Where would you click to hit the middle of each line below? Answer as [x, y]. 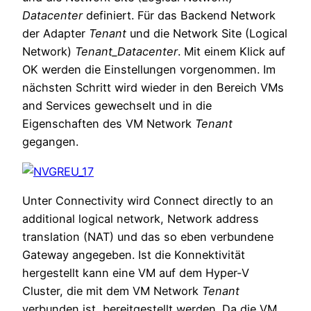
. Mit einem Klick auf [232, 52]
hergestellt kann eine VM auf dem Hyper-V [136, 272]
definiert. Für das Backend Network [181, 16]
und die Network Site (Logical [209, 34]
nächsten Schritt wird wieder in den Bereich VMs [153, 88]
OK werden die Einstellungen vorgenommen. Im [149, 70]
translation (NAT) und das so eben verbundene [148, 236]
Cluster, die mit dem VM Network [112, 291]
